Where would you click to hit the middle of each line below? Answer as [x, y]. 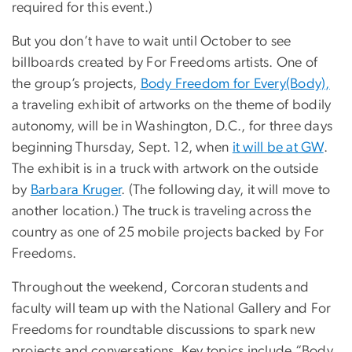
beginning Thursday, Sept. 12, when [122, 148]
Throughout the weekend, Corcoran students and [161, 288]
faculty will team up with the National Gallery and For [172, 309]
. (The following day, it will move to [226, 191]
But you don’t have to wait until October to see [152, 42]
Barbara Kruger [76, 191]
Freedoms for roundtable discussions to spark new [163, 330]
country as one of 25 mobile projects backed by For [168, 233]
